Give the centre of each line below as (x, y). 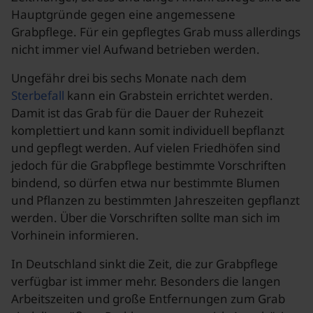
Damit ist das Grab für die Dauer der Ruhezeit (137, 113)
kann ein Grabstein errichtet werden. (169, 95)
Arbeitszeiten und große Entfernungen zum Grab (148, 299)
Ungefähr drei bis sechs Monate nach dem (129, 78)
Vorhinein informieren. (75, 235)
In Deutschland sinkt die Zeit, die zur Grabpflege (145, 264)
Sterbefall (38, 95)
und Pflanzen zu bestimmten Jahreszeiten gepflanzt (155, 200)
